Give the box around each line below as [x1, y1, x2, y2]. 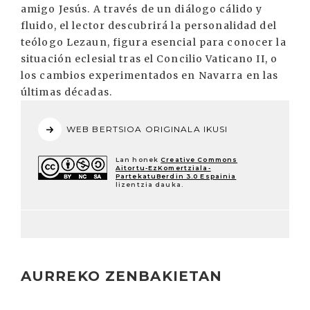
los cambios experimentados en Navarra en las [21, 69, 279, 82]
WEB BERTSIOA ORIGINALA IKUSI [66, 124, 228, 134]
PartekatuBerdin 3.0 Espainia [116, 172, 237, 180]
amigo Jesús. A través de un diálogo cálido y [21, 3, 263, 15]
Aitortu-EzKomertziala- [116, 164, 211, 172]
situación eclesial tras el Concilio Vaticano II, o [21, 53, 277, 65]
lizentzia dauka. [116, 181, 183, 188]
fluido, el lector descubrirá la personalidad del [21, 19, 277, 32]
